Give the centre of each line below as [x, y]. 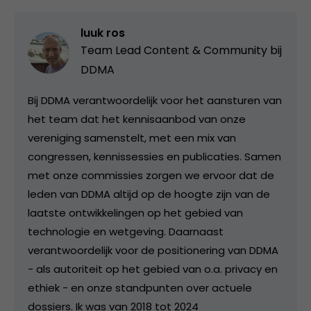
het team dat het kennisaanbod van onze [137, 119]
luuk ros [103, 33]
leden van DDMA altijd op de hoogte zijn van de [149, 194]
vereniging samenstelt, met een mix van [132, 137]
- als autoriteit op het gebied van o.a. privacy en [153, 269]
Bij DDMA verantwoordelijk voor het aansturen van [155, 100]
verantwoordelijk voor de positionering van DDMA [153, 250]
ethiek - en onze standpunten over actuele [140, 287]
